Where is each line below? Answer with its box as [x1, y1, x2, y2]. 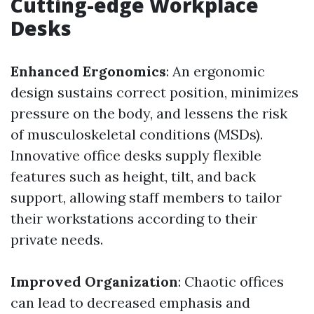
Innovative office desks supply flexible [11, 146, 261, 165]
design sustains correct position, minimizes [11, 83, 299, 102]
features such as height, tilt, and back [11, 168, 256, 186]
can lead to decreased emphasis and [11, 294, 250, 312]
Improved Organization [11, 273, 178, 291]
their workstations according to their [11, 210, 257, 228]
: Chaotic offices [178, 273, 284, 291]
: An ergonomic [166, 62, 265, 81]
